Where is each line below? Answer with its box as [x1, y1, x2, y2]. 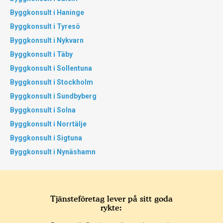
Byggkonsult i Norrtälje [10, 120, 87, 128]
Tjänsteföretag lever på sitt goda [50, 194, 173, 204]
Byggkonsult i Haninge [10, 8, 84, 16]
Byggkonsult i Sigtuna [10, 134, 82, 142]
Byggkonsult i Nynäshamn [10, 148, 96, 156]
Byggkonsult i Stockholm [10, 78, 93, 86]
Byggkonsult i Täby [10, 50, 73, 58]
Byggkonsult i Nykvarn [10, 36, 84, 44]
